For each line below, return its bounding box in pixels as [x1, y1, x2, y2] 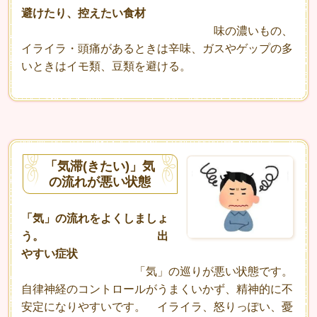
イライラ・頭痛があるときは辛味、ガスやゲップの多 [21, 42, 293, 55]
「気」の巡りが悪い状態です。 [21, 265, 293, 278]
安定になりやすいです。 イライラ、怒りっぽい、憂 [21, 301, 293, 313]
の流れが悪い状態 [49, 175, 151, 190]
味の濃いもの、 [21, 25, 293, 38]
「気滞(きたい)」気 [45, 159, 156, 174]
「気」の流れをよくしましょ [21, 212, 168, 225]
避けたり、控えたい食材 [21, 7, 146, 20]
